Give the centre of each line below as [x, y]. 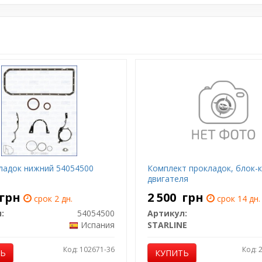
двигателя [168, 179]
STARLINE [167, 225]
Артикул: [167, 213]
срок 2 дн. [52, 199]
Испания [98, 225]
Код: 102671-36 [89, 249]
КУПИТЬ [172, 253]
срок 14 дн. [237, 199]
